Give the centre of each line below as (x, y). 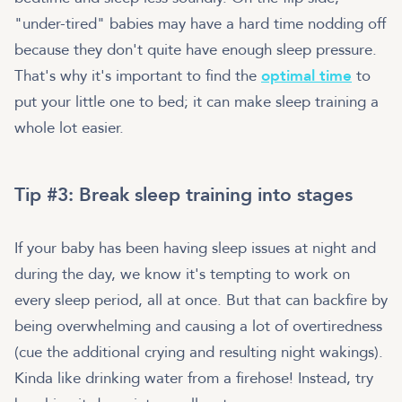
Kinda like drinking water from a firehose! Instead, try (194, 378)
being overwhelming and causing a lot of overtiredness (198, 326)
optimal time (306, 75)
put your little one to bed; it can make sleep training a (197, 101)
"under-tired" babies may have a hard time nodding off (200, 23)
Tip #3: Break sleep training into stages (184, 195)
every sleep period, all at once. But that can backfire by (201, 300)
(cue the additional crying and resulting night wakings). (199, 352)
